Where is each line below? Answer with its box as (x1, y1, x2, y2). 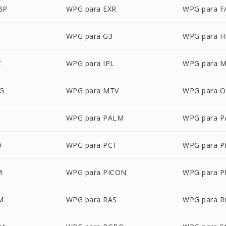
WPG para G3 (66, 31, 113, 41)
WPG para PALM (66, 113, 124, 123)
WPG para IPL (66, 59, 115, 68)
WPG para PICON (66, 167, 127, 177)
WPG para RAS (66, 195, 117, 204)
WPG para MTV (66, 86, 119, 95)
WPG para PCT (66, 140, 118, 150)
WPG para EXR (66, 4, 117, 14)
